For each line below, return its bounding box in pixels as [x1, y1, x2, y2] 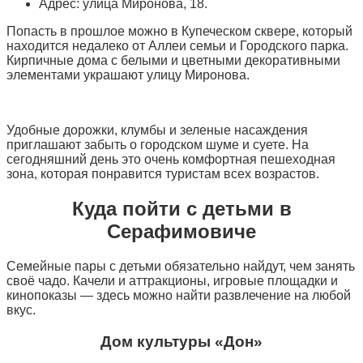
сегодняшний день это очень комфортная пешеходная [6, 152, 335, 167]
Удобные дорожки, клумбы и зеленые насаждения [6, 123, 308, 138]
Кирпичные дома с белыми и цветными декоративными [6, 53, 340, 68]
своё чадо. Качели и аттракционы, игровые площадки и [6, 273, 338, 288]
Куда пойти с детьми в [71, 198, 292, 220]
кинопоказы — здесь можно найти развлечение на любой [6, 288, 351, 302]
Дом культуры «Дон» [100, 332, 263, 350]
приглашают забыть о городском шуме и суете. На [6, 138, 309, 152]
